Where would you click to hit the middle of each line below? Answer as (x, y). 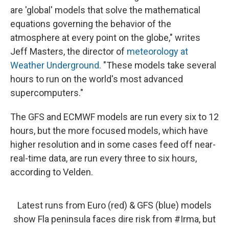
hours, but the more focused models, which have (109, 131)
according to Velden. (52, 172)
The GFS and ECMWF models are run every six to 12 (114, 117)
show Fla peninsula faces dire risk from (94, 219)
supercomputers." (47, 93)
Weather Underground (55, 65)
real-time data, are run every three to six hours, (104, 158)
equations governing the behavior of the (91, 24)
